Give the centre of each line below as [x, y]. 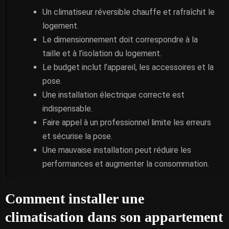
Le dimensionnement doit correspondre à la [120, 40]
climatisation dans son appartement [114, 217]
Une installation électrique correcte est [113, 95]
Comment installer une [75, 199]
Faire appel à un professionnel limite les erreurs [127, 122]
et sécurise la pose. [77, 136]
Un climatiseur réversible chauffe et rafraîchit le [129, 12]
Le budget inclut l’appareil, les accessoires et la [128, 67]
